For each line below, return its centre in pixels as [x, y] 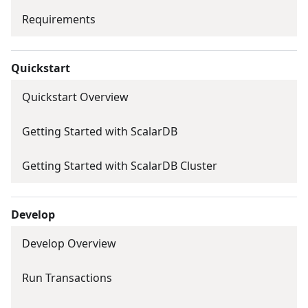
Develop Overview [69, 244]
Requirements [59, 20]
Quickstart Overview [75, 97]
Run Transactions [67, 278]
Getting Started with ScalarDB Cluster [120, 166]
